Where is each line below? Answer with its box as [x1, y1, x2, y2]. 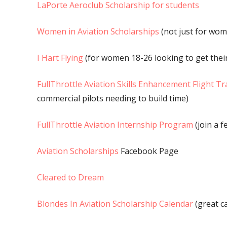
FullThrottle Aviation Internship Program [36, 119, 193, 131]
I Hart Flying [36, 52, 83, 64]
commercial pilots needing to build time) [36, 93, 188, 104]
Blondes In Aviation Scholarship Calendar [36, 198, 193, 210]
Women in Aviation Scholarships [36, 26, 159, 37]
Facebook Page [118, 145, 178, 157]
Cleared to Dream [36, 172, 104, 183]
